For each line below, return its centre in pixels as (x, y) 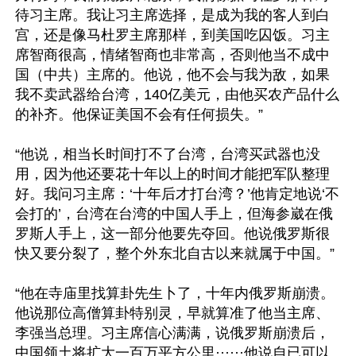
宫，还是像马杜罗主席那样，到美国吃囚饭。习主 (172, 35)
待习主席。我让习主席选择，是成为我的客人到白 (172, 15)
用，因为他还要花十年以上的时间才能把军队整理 (172, 174)
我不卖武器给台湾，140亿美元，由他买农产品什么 (177, 95)
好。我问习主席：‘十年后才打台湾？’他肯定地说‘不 (177, 194)
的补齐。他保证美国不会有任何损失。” (139, 114)
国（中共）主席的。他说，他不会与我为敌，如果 (172, 75)
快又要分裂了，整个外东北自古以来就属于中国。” (175, 253)
